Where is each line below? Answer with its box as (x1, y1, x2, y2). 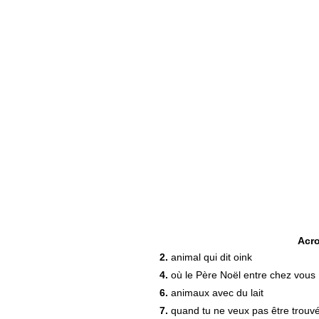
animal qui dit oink (168, 251, 252, 263)
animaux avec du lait (168, 287, 263, 298)
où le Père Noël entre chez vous (168, 269, 315, 281)
